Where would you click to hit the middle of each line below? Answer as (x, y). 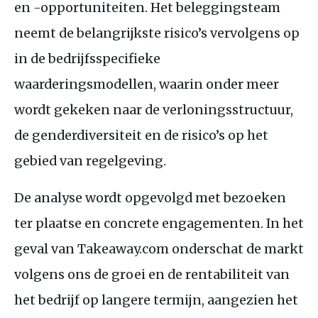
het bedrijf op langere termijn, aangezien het (156, 300)
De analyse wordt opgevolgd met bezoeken (150, 197)
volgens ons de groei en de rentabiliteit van (152, 274)
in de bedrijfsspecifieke (87, 58)
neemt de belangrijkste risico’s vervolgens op (157, 33)
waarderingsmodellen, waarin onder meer (147, 84)
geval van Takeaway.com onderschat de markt (159, 248)
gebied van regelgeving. (90, 160)
